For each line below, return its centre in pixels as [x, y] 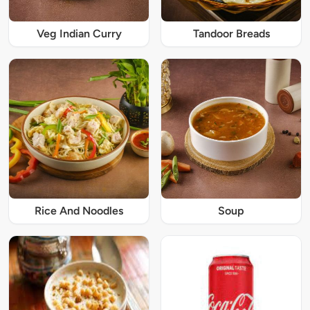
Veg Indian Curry [79, 34]
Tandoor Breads [231, 34]
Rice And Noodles [79, 211]
